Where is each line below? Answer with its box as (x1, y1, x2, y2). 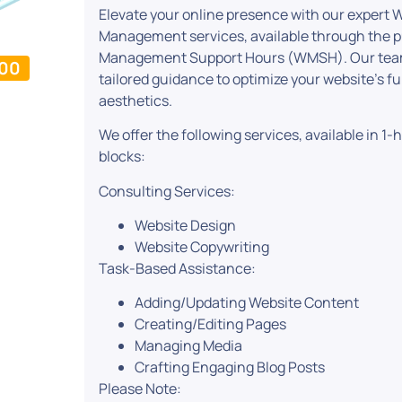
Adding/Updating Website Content (135, 293, 360, 313)
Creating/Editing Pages (135, 314, 287, 335)
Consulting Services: (99, 180, 236, 201)
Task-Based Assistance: (99, 258, 257, 279)
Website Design (135, 215, 237, 236)
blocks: (99, 146, 146, 167)
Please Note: (99, 379, 182, 399)
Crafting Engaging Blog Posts (135, 357, 326, 378)
